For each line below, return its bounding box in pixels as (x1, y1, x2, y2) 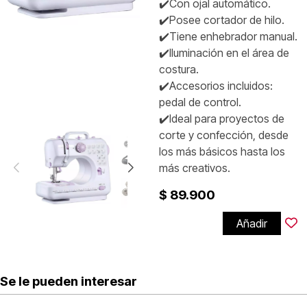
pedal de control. (159, 95, 241, 109)
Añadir (236, 217, 267, 230)
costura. (159, 62, 199, 76)
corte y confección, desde (159, 128, 288, 142)
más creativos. (159, 161, 230, 175)
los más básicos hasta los (159, 145, 285, 158)
